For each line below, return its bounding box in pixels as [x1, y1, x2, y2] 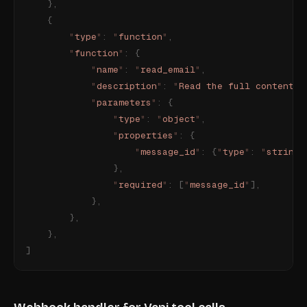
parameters [97, 97, 151, 108]
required [119, 179, 162, 191]
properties [119, 130, 173, 141]
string [267, 146, 299, 158]
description [97, 80, 157, 92]
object [162, 113, 195, 125]
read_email [140, 64, 195, 75]
